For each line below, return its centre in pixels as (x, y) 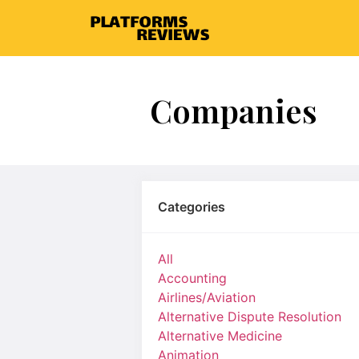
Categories (192, 207)
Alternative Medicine (220, 336)
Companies (234, 110)
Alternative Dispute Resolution (250, 317)
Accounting (192, 278)
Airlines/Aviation (207, 297)
